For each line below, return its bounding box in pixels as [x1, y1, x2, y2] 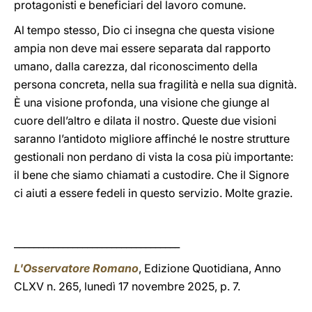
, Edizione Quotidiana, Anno [139, 261, 281, 275]
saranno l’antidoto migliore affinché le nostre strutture [14, 132, 290, 146]
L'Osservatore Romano [14, 261, 139, 275]
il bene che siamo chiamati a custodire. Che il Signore [14, 168, 289, 182]
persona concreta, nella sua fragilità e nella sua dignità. [14, 77, 297, 91]
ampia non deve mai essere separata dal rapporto [14, 41, 271, 55]
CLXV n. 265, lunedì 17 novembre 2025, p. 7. [14, 279, 240, 293]
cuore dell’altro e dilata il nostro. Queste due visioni [14, 114, 276, 127]
